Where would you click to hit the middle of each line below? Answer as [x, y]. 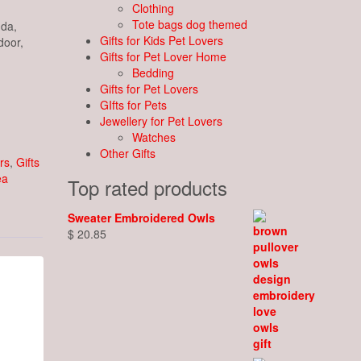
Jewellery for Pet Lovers [161, 121]
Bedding [153, 73]
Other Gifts [127, 153]
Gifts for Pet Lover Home [163, 56]
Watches [154, 137]
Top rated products [147, 187]
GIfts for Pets [133, 105]
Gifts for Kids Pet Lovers [161, 40]
